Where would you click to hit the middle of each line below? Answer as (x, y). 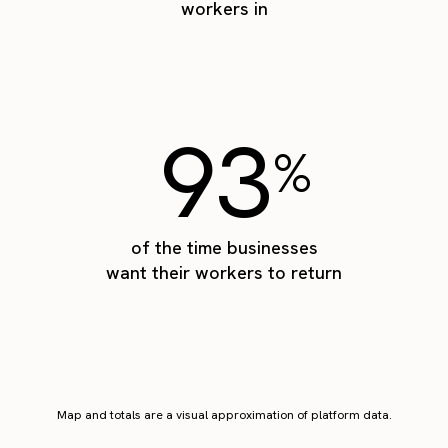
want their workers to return (224, 273)
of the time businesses (224, 248)
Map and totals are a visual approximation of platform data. (224, 415)
